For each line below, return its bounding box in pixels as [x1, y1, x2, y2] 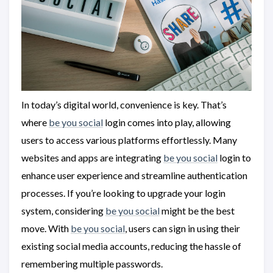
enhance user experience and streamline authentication [21, 169, 247, 181]
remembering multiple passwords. [21, 257, 163, 269]
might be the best [160, 204, 235, 216]
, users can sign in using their [125, 222, 240, 234]
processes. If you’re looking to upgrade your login [21, 186, 225, 199]
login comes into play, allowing [103, 116, 231, 128]
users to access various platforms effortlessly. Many [21, 133, 237, 146]
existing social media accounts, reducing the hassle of [21, 239, 241, 252]
